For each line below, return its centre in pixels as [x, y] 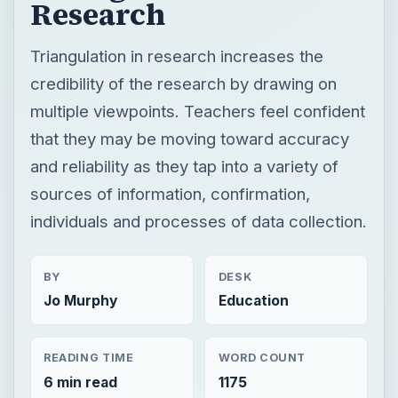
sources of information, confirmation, [170, 50]
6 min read [80, 239]
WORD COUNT [262, 215]
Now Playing [291, 366]
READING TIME [88, 215]
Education [253, 158]
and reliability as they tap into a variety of [184, 23]
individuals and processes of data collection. [198, 78]
